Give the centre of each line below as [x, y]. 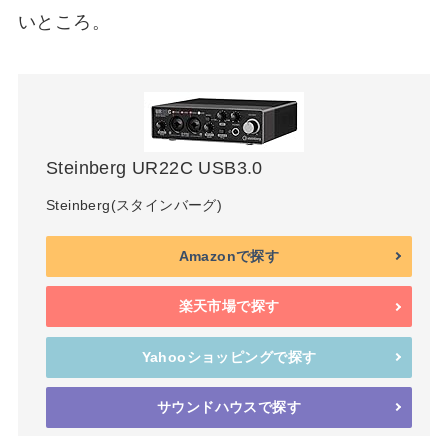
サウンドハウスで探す [229, 406]
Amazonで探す [229, 255]
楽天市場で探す [229, 306]
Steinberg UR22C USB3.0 [154, 168]
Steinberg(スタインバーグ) [134, 205]
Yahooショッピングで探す [229, 356]
